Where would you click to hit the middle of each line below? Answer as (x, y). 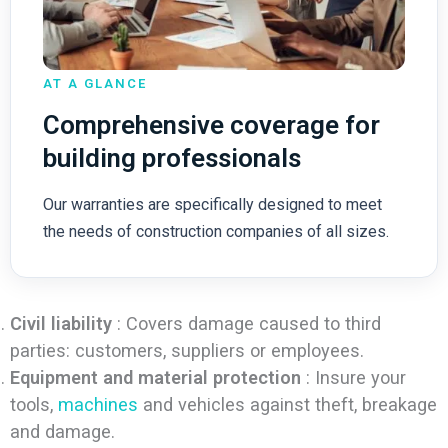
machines (97, 405)
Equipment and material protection (155, 378)
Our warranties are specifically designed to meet (212, 205)
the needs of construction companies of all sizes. (215, 232)
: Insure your (353, 378)
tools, (33, 405)
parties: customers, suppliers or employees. (186, 351)
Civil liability (60, 324)
